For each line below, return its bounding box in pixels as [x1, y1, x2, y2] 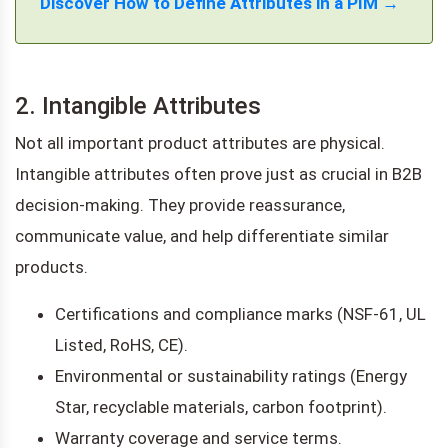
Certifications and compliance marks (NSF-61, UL [55, 303, 426, 324]
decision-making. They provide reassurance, [15, 194, 345, 215]
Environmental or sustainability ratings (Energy [55, 365, 407, 386]
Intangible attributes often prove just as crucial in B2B [15, 163, 422, 184]
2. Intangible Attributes [15, 91, 261, 120]
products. [15, 256, 88, 277]
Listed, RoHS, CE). [55, 334, 188, 355]
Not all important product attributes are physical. [15, 132, 385, 153]
